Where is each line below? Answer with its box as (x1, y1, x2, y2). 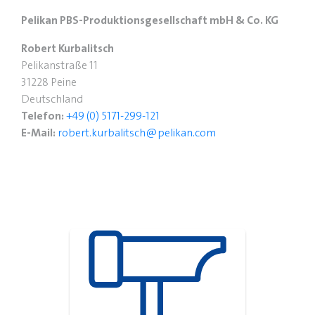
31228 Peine (21, 76, 77, 89)
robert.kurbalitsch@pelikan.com (58, 127, 216, 139)
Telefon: (21, 110, 64, 122)
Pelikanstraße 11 (21, 59, 98, 72)
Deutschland (21, 93, 83, 105)
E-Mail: (21, 127, 56, 139)
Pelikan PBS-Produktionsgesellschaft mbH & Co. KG (21, 14, 278, 27)
